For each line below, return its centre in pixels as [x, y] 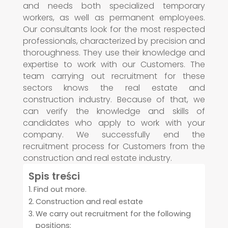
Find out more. [60, 189]
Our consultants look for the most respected [114, 29]
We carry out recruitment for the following [113, 213]
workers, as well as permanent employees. [114, 17]
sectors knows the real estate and [114, 88]
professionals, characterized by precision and [114, 41]
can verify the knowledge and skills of [114, 111]
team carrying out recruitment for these [114, 76]
